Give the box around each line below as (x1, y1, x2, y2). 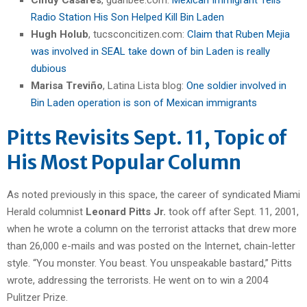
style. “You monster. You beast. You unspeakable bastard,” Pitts (7, 256, 292, 269)
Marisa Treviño (31, 79, 103, 92)
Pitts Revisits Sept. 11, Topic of (7, 125, 287, 150)
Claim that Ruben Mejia (187, 27, 290, 40)
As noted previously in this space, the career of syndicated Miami (7, 188, 300, 201)
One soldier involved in (186, 79, 286, 92)
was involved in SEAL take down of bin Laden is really (31, 45, 270, 58)
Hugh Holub (31, 27, 88, 40)
